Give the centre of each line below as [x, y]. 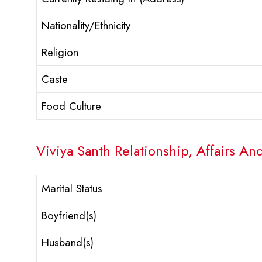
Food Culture [71, 106]
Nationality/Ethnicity [86, 26]
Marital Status [72, 189]
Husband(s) [68, 243]
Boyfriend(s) [69, 216]
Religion [60, 53]
